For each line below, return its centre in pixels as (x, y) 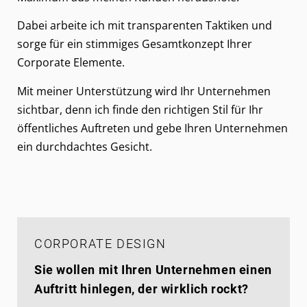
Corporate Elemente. (71, 63)
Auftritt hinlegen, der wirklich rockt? (142, 288)
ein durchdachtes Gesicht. (85, 146)
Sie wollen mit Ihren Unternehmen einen (153, 269)
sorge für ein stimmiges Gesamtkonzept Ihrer (135, 44)
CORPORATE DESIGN (100, 243)
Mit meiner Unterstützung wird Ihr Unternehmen (144, 91)
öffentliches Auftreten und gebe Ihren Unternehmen (152, 128)
